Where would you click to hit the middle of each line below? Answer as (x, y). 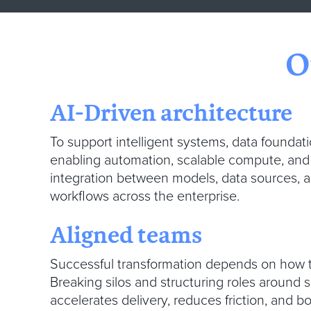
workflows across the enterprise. (146, 197)
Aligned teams (126, 235)
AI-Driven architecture (173, 113)
